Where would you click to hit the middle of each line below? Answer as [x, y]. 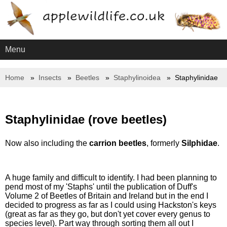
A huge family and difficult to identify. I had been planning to [111, 178]
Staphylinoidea [137, 78]
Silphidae [199, 143]
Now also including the [47, 143]
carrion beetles [118, 143]
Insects [50, 78]
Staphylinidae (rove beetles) [86, 120]
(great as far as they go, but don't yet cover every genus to [108, 214]
